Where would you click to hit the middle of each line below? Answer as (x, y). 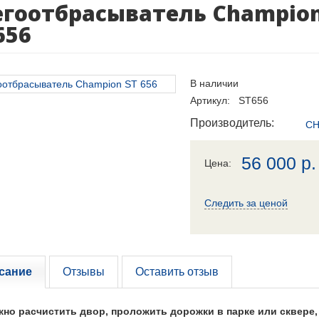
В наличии (214, 83)
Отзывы (83, 272)
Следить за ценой (246, 203)
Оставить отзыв (177, 272)
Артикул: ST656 (229, 100)
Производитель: (232, 123)
